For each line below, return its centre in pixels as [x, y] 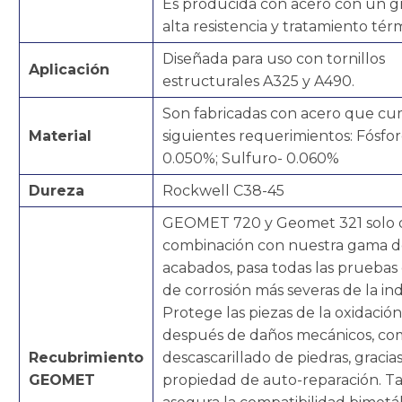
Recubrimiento [86, 358]
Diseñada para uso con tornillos [274, 59]
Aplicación [69, 70]
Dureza [57, 191]
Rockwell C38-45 [223, 191]
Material [60, 136]
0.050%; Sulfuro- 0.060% [251, 159]
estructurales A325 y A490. [258, 82]
